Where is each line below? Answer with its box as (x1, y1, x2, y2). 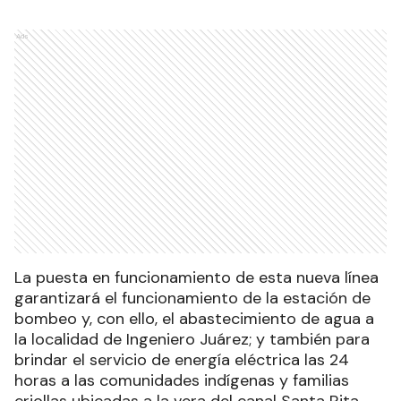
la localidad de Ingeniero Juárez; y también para (14, 328, 370, 350)
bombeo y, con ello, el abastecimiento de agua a (14, 307, 374, 329)
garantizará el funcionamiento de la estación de (14, 286, 371, 309)
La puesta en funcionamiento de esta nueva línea (14, 266, 379, 288)
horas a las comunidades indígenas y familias (14, 369, 349, 391)
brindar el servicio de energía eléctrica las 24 (14, 348, 349, 371)
